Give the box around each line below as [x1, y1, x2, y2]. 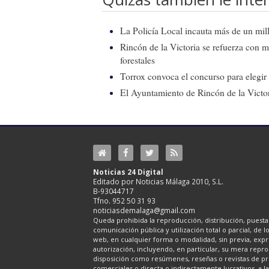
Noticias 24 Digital [93, 166, 163, 177]
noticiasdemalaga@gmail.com [93, 205, 195, 215]
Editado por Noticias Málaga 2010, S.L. [93, 176, 223, 186]
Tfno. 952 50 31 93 [93, 195, 156, 205]
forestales [120, 53, 155, 66]
